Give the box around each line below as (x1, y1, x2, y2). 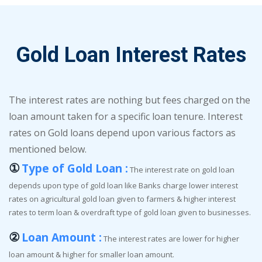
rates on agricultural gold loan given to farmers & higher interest (9, 193, 236, 204)
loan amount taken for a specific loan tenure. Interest (9, 109, 243, 123)
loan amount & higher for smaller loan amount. (9, 249, 174, 260)
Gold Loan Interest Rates (16, 42, 246, 67)
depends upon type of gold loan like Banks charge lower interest (9, 180, 238, 191)
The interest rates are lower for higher (102, 233, 239, 244)
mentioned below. (9, 142, 87, 156)
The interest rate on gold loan (128, 164, 235, 175)
